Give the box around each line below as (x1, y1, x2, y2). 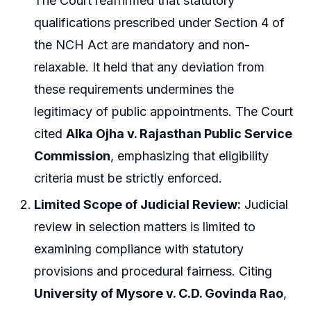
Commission (34, 149, 111, 164)
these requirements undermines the (34, 82, 235, 97)
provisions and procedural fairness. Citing (34, 263, 273, 278)
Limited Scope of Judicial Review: (34, 196, 242, 212)
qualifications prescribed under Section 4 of (34, 15, 285, 31)
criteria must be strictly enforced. (34, 171, 223, 186)
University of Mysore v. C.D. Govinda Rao (34, 285, 284, 301)
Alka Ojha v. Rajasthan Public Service (66, 126, 293, 142)
